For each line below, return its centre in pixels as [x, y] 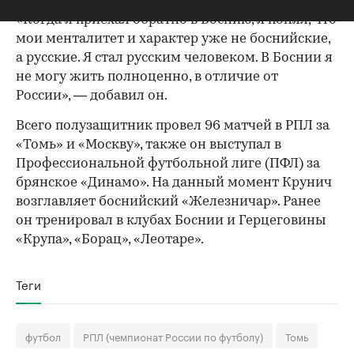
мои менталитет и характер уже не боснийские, [173, 40]
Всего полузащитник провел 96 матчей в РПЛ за [173, 126]
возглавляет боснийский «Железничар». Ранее [168, 202]
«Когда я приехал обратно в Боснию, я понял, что [176, 21]
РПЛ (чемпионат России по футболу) [173, 336]
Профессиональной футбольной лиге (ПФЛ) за [168, 164]
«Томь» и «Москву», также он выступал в [149, 145]
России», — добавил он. [92, 96]
